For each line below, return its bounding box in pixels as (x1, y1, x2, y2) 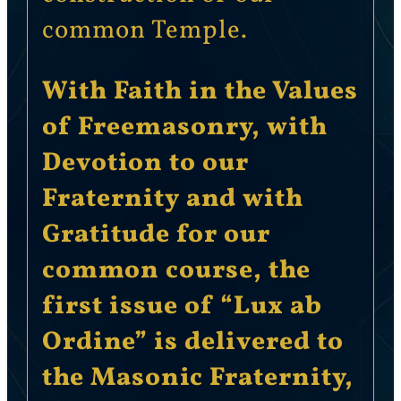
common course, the (41, 253, 311, 290)
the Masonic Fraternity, (41, 361, 354, 397)
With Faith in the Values (41, 74, 358, 111)
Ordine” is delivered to (41, 325, 344, 362)
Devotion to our (41, 146, 249, 183)
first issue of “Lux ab (41, 289, 322, 326)
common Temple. (41, 13, 248, 49)
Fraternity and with (41, 182, 303, 218)
